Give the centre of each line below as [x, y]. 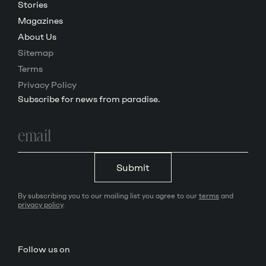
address [31, 135]
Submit [133, 167]
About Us [37, 37]
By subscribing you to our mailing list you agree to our [108, 196]
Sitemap [36, 53]
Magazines [40, 20]
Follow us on [44, 249]
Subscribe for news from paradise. [89, 99]
